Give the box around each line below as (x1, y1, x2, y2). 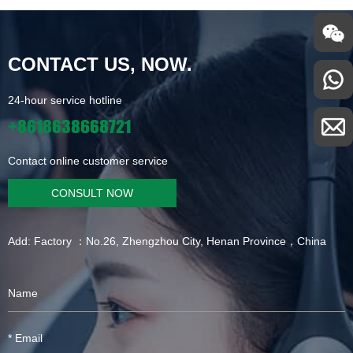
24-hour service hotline (8, 94, 122, 107)
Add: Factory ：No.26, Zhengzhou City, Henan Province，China (8, 235, 326, 248)
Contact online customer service (8, 154, 168, 168)
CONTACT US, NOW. (8, 54, 192, 76)
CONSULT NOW (51, 187, 133, 200)
